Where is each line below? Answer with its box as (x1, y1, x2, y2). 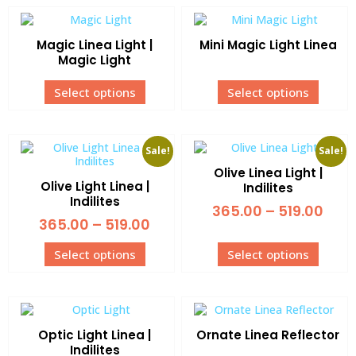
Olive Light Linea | (40, 177, 149, 195)
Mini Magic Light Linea (199, 36, 337, 53)
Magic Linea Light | (37, 36, 153, 53)
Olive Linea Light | (213, 164, 323, 181)
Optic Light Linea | (38, 326, 151, 343)
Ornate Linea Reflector (196, 326, 339, 343)
